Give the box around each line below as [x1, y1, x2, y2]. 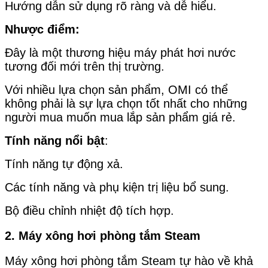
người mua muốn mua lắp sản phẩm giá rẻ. [5, 111, 236, 124]
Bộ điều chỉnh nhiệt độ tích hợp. [5, 204, 174, 218]
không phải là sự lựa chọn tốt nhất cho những [5, 97, 247, 111]
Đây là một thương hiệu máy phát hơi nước [5, 46, 236, 60]
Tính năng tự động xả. [5, 157, 123, 171]
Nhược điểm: [5, 23, 80, 36]
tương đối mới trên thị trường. [5, 60, 165, 74]
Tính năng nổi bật [5, 134, 105, 148]
